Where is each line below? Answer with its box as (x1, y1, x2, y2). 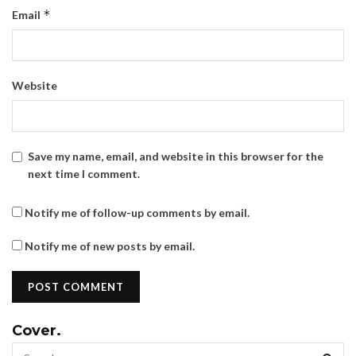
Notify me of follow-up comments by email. (25, 205, 250, 219)
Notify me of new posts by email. (25, 238, 195, 253)
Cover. (12, 321, 61, 339)
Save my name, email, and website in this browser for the (28, 149, 323, 163)
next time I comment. (28, 166, 140, 180)
